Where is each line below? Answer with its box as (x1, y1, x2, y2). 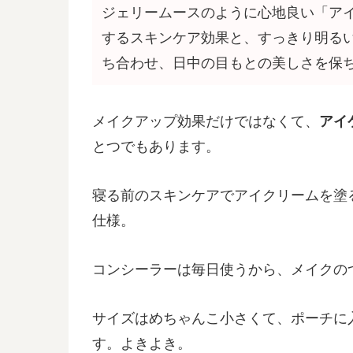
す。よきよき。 (92, 336, 191, 351)
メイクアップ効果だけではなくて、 (92, 113, 319, 129)
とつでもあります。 (92, 139, 220, 154)
